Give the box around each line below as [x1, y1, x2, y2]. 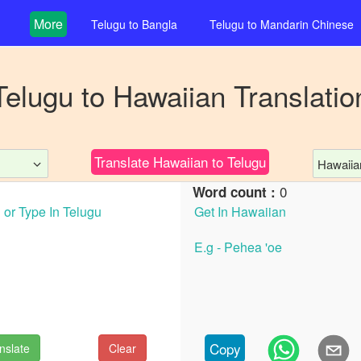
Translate [94, 151, 154, 172]
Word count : [193, 182, 280, 201]
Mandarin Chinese [260, 16, 354, 32]
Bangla [142, 16, 177, 32]
